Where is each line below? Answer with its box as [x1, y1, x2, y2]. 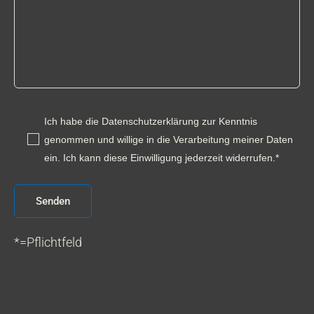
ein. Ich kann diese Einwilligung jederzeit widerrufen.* [44, 151, 280, 163]
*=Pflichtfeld [14, 234, 83, 250]
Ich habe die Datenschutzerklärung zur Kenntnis [44, 115, 258, 127]
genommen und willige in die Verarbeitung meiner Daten [44, 133, 294, 145]
